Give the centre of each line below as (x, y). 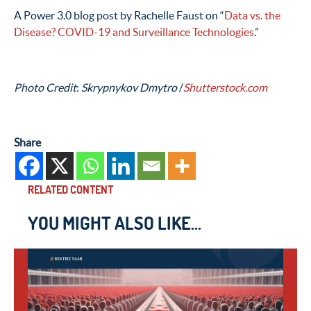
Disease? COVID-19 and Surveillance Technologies (134, 32)
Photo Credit (45, 88)
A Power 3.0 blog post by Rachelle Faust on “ (119, 16)
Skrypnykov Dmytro (130, 88)
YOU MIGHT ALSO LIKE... (115, 223)
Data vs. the (252, 16)
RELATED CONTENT (70, 190)
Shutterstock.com (225, 88)
